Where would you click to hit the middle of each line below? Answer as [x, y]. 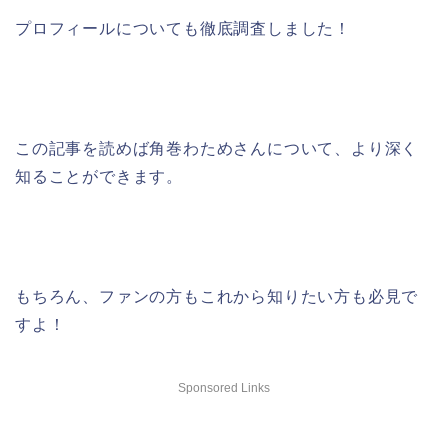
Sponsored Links [224, 388]
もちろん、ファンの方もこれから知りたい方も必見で [217, 296]
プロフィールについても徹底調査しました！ [183, 28]
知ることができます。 [99, 176]
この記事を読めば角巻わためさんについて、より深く [217, 148]
